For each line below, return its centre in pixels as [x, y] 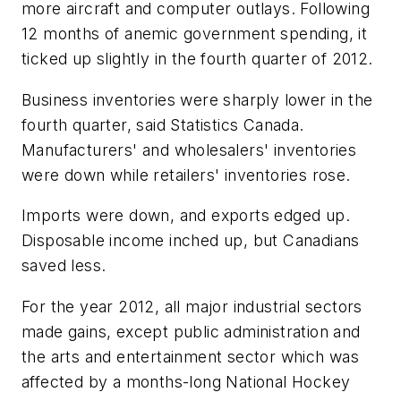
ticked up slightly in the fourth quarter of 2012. [197, 58]
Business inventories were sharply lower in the [197, 99]
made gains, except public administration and [191, 331]
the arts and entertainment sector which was [191, 356]
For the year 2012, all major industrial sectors [192, 306]
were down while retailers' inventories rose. [186, 175]
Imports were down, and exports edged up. [186, 216]
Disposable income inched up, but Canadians [191, 241]
